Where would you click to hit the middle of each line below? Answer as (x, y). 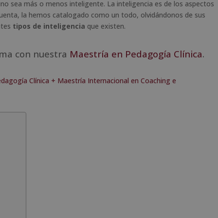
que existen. (105, 26)
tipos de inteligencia (49, 26)
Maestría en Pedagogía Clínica (136, 54)
